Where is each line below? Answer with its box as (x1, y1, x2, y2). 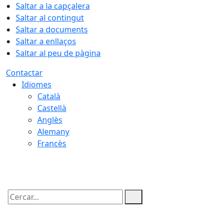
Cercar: (5, 200, 32, 211)
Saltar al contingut (16, 12, 84, 23)
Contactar (6, 67, 43, 78)
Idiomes (22, 79, 52, 90)
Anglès (37, 114, 62, 125)
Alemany (37, 126, 69, 137)
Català (37, 91, 60, 102)
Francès (37, 138, 66, 149)
